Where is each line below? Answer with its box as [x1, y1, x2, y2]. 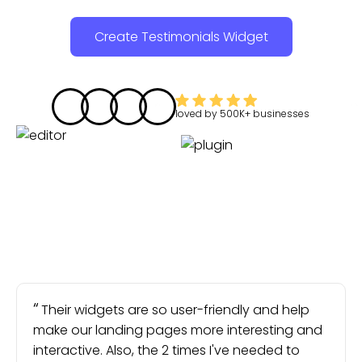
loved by [175, 106, 220, 120]
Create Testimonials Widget [94, 27, 268, 46]
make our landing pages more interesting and [33, 321, 322, 339]
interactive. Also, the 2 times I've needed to [33, 341, 300, 360]
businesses [253, 106, 309, 120]
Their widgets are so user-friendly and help [41, 301, 309, 319]
